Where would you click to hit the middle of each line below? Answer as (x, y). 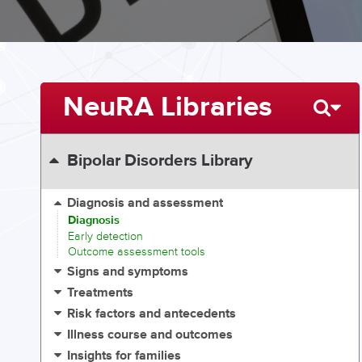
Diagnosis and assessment (145, 204)
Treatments (101, 293)
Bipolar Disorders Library (160, 161)
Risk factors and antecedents (152, 314)
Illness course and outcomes (150, 335)
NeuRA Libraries (167, 107)
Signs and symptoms (128, 272)
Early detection (105, 236)
